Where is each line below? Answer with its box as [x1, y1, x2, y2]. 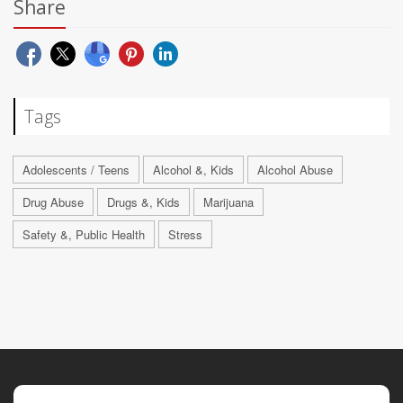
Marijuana [203, 193, 254, 210]
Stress [168, 225, 202, 243]
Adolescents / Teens [22, 160, 130, 178]
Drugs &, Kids [107, 193, 180, 210]
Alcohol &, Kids [153, 160, 234, 178]
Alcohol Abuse [257, 160, 333, 178]
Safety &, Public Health [22, 225, 145, 243]
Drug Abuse [22, 193, 84, 210]
